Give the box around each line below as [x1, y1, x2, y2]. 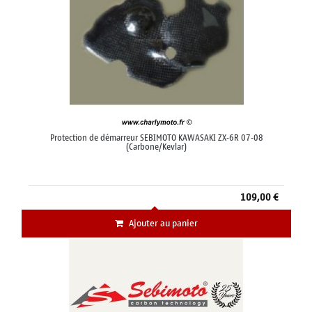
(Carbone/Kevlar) [126, 139, 187, 155]
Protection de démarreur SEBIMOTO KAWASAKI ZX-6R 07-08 [49, 130, 263, 146]
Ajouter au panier [129, 215, 198, 232]
